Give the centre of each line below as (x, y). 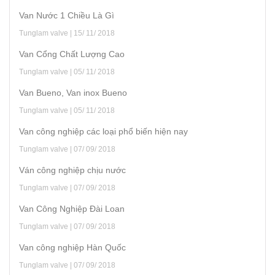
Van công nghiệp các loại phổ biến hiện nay (103, 131)
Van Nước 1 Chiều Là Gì (67, 15)
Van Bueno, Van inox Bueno (73, 92)
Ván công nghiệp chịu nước (72, 170)
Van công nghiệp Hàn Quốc (72, 247)
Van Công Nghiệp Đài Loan (72, 208)
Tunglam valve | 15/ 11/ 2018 (67, 33)
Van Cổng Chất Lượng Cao (72, 54)
